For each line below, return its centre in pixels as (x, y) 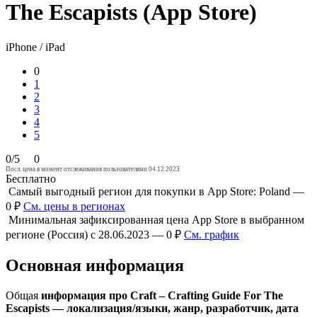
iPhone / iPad (35, 47)
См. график (212, 234)
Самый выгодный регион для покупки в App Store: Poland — (156, 191)
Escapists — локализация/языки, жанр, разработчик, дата (152, 308)
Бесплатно (31, 178)
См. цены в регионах (74, 206)
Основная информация (95, 265)
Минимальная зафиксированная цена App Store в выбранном (156, 219)
